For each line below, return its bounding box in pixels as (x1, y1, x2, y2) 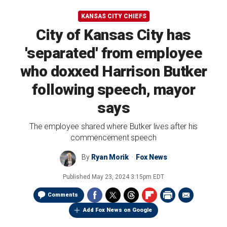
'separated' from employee (24, 44, 203, 62)
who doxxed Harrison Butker (20, 62, 207, 80)
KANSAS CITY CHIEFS (81, 13, 146, 20)
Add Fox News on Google (83, 207, 152, 213)
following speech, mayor (31, 81, 196, 98)
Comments (48, 192, 78, 198)
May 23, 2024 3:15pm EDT (92, 173, 164, 180)
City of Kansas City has (36, 26, 191, 44)
